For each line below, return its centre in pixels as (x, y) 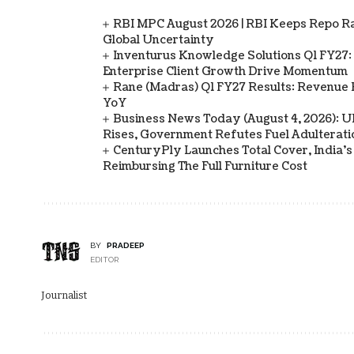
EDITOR (104, 259)
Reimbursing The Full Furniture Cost (205, 166)
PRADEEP (125, 245)
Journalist (64, 295)
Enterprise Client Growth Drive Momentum (225, 71)
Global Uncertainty (158, 40)
